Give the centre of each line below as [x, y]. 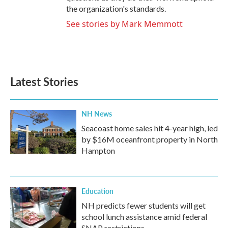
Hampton [98, 151]
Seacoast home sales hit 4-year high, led [150, 128]
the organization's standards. [116, 9]
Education [97, 191]
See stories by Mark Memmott [124, 24]
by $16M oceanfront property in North [150, 139]
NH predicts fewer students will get [144, 206]
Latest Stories [44, 82]
